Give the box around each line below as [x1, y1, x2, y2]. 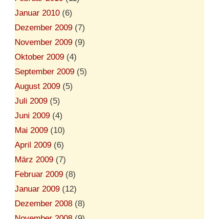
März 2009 [15, 154, 53, 164]
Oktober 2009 [15, 52, 64, 62]
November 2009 [15, 37, 72, 47]
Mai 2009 [15, 125, 48, 135]
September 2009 [15, 66, 74, 76]
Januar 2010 [15, 8, 60, 18]
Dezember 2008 [15, 198, 72, 208]
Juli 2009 [15, 96, 47, 106]
